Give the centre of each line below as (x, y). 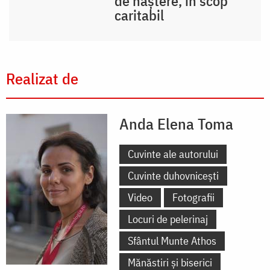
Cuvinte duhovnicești (173, 176)
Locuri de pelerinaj (168, 219)
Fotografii (193, 198)
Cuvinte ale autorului (173, 154)
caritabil (140, 15)
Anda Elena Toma (176, 124)
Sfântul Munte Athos (172, 241)
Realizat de (42, 79)
